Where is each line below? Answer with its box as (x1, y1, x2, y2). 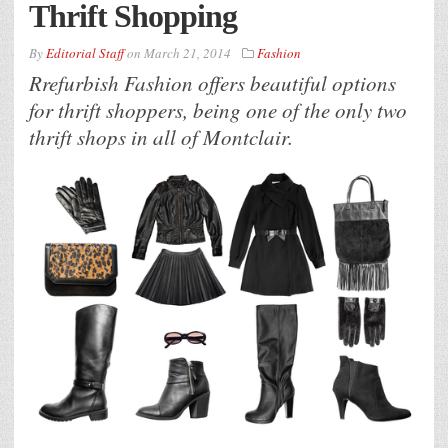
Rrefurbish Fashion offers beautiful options (29, 68, 396, 97)
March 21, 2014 (144, 43, 231, 62)
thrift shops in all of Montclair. (29, 122, 293, 151)
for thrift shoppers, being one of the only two (29, 95, 407, 124)
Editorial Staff (46, 43, 124, 62)
